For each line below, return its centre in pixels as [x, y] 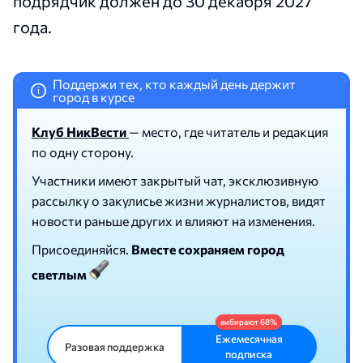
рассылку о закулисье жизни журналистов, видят [179, 201]
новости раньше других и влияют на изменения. [173, 221]
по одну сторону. [83, 152]
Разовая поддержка [114, 346]
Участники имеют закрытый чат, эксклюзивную [175, 181]
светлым [59, 275]
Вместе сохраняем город [208, 250]
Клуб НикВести [80, 132]
